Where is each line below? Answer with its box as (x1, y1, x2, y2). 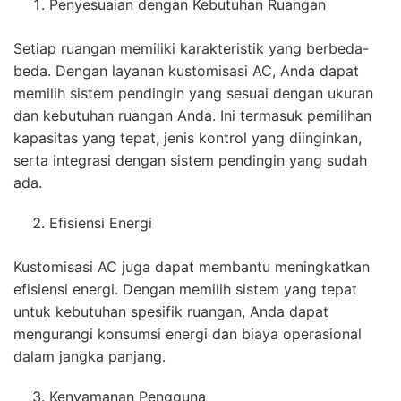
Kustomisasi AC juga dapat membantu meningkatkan (13, 258, 370, 277)
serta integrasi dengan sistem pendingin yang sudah (13, 151, 367, 170)
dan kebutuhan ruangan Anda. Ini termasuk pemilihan (13, 107, 371, 125)
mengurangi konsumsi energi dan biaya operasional (13, 325, 362, 344)
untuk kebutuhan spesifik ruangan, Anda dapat (13, 303, 328, 321)
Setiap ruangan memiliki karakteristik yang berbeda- (13, 39, 369, 58)
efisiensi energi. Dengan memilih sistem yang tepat (13, 280, 357, 299)
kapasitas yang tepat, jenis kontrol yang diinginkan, (13, 129, 362, 148)
